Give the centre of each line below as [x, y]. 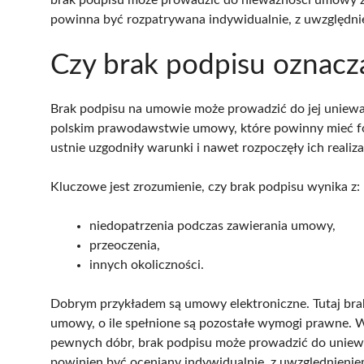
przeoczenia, [125, 245]
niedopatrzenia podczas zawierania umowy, [212, 225]
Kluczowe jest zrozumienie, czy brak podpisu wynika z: [205, 186]
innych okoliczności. [147, 264]
